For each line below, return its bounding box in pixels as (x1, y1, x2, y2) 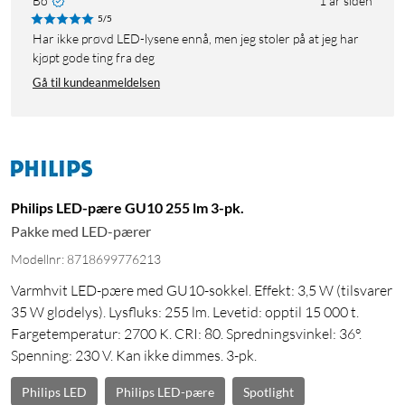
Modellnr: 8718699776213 (11, 251, 161, 268)
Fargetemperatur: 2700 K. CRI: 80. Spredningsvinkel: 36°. (11, 325, 362, 344)
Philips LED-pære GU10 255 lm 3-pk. (11, 199, 244, 217)
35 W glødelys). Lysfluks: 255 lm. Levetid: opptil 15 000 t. (11, 303, 359, 322)
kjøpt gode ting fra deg (33, 50, 155, 66)
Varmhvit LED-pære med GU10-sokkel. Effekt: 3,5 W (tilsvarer (11, 281, 392, 300)
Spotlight (243, 383, 294, 400)
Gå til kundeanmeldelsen (33, 75, 160, 90)
